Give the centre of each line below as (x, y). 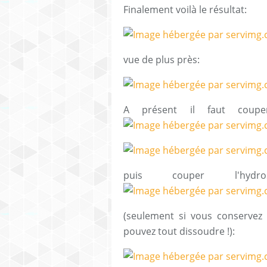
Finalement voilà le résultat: (185, 10)
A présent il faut (181, 110)
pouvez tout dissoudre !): (179, 232)
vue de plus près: (162, 60)
